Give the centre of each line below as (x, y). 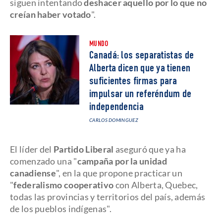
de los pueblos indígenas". (61, 209)
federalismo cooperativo (64, 185)
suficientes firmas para (133, 82)
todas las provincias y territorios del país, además (108, 197)
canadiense (33, 173)
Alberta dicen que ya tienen (140, 69)
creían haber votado (51, 14)
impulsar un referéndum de (140, 95)
